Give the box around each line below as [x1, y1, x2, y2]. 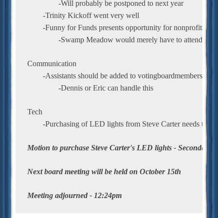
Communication [27, 59, 76, 68]
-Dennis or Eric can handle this [58, 83, 153, 92]
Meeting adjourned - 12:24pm [27, 191, 122, 200]
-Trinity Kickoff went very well [43, 11, 139, 19]
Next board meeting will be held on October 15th [27, 167, 181, 176]
